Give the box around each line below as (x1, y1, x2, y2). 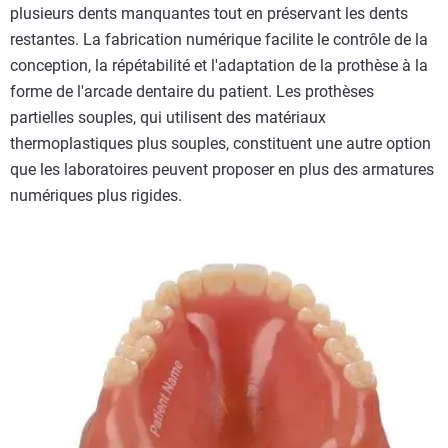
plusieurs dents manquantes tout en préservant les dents (10, 4, 408, 24)
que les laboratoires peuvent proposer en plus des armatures (10, 160, 434, 180)
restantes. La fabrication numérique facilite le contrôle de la (10, 30, 428, 50)
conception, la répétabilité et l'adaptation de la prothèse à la (10, 56, 428, 76)
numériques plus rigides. (10, 186, 182, 206)
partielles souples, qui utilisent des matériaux (10, 108, 326, 128)
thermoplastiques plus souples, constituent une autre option (10, 134, 431, 154)
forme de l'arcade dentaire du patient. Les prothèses (10, 82, 374, 102)
